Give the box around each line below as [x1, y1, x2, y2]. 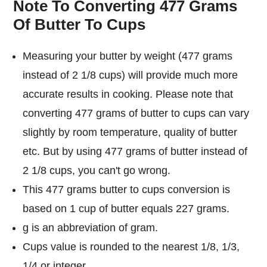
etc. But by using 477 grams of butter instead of [23, 145, 248, 157]
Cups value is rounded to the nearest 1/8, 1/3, [23, 240, 240, 253]
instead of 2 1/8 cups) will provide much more [23, 69, 238, 81]
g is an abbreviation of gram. [23, 221, 159, 234]
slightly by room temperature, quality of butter [23, 126, 238, 138]
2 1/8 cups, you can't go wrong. [23, 164, 171, 176]
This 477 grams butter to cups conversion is [23, 183, 231, 195]
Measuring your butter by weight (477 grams [23, 49, 233, 62]
